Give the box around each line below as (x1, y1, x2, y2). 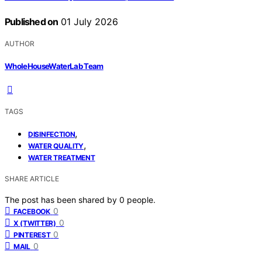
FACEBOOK (13, 206, 50, 216)
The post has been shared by (5, 194, 119, 205)
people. (127, 194, 156, 205)
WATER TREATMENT (28, 153, 95, 162)
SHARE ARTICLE (5, 174, 59, 183)
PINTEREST (13, 230, 51, 239)
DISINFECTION (28, 129, 75, 139)
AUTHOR (5, 39, 35, 49)
